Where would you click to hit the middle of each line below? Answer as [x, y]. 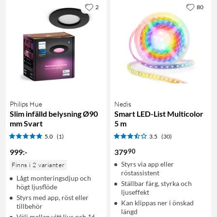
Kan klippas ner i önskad [157, 202]
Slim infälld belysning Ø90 [54, 113]
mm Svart [26, 123]
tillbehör [30, 206]
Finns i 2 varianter [38, 164]
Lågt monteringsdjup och [54, 178]
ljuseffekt [135, 192]
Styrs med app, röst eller [53, 197]
